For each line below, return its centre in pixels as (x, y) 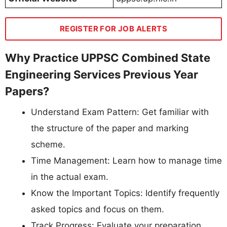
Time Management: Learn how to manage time (126, 161)
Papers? (27, 91)
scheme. (48, 145)
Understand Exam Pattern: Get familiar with (120, 112)
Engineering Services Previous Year (102, 75)
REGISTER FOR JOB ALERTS (113, 29)
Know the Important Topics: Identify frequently (125, 193)
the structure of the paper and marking (110, 128)
